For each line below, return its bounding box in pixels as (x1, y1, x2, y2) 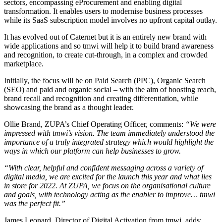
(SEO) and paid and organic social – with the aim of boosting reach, (4, 85, 216, 94)
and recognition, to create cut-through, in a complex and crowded (4, 50, 208, 59)
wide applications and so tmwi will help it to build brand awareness (4, 41, 214, 50)
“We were (185, 119, 216, 128)
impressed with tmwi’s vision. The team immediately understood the (4, 128, 215, 137)
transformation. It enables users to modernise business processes (4, 6, 203, 15)
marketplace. (4, 59, 44, 68)
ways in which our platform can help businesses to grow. (4, 146, 181, 155)
